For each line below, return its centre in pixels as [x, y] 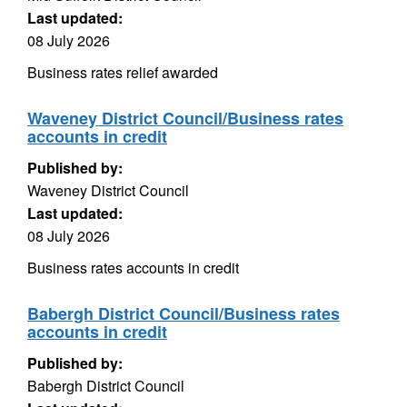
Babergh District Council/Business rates [184, 313]
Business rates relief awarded [123, 72]
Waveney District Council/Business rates [185, 118]
